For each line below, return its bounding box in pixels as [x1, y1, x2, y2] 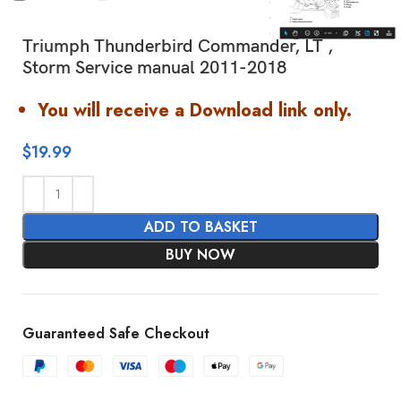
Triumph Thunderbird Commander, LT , [22, 35, 334, 57]
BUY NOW [166, 243, 235, 265]
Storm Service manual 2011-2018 [22, 56, 287, 79]
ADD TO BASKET [143, 216, 258, 237]
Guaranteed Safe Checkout [22, 322, 210, 344]
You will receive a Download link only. [38, 97, 353, 124]
